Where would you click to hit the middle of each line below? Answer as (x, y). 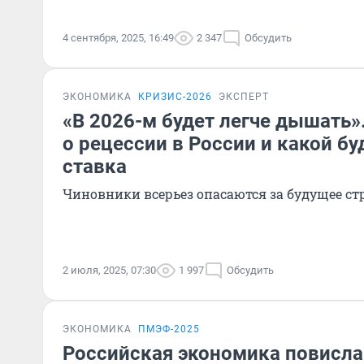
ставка (95, 167)
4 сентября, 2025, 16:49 (118, 38)
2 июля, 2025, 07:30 (109, 270)
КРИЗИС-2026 (175, 97)
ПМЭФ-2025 (169, 329)
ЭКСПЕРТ (244, 97)
